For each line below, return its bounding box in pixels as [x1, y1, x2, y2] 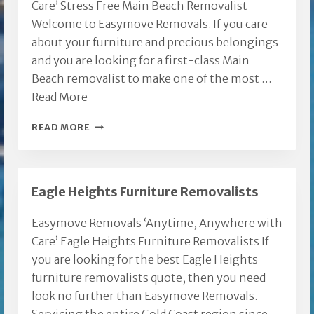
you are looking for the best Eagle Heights [32, 252, 258, 267]
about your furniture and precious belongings [32, 35, 278, 50]
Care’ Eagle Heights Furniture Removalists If [32, 234, 269, 249]
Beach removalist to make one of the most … [32, 71, 272, 86]
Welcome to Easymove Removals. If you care [32, 17, 268, 32]
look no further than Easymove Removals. [32, 289, 257, 303]
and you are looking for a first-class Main [32, 53, 250, 68]
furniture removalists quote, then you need [32, 271, 266, 285]
